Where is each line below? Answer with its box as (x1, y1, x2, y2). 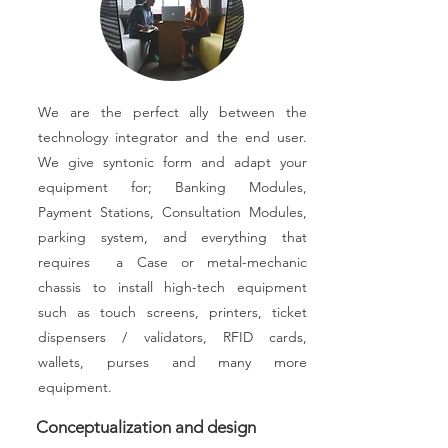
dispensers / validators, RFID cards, (38, 328, 307, 346)
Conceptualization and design (36, 417, 256, 437)
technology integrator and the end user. (38, 128, 307, 146)
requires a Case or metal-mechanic (38, 253, 307, 271)
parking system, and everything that (38, 228, 307, 246)
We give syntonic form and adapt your (38, 153, 307, 171)
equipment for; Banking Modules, (38, 178, 307, 196)
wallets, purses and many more (38, 353, 307, 371)
